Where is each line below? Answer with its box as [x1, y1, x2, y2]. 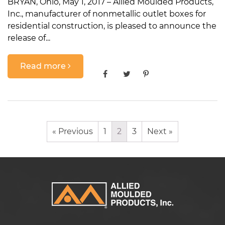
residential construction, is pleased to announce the [8, 21, 216, 31]
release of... [8, 33, 50, 43]
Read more [20, 61, 68, 71]
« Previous [52, 127, 93, 137]
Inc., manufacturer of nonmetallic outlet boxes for [8, 9, 206, 19]
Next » [147, 127, 173, 137]
